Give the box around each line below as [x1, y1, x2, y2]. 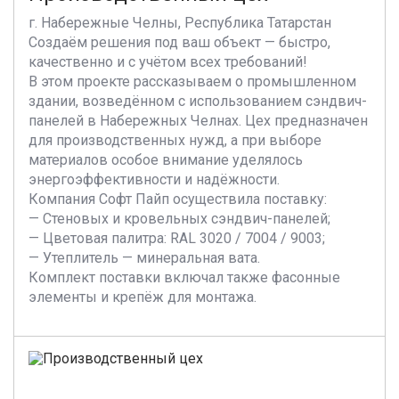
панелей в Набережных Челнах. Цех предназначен [28, 112, 368, 129]
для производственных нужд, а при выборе [28, 132, 322, 149]
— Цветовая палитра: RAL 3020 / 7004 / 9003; [28, 230, 325, 247]
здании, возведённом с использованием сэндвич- [28, 93, 367, 110]
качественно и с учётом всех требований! [28, 53, 307, 70]
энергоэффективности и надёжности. [28, 171, 280, 188]
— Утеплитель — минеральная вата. [28, 249, 260, 266]
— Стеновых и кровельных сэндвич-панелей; [28, 210, 330, 227]
